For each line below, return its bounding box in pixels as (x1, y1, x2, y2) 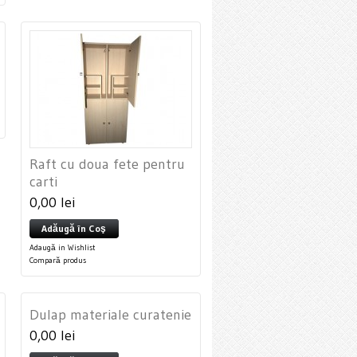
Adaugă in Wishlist (29, 242, 96, 253)
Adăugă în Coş (41, 222, 106, 234)
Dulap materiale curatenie (29, 306, 191, 324)
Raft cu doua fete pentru (29, 155, 185, 173)
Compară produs (29, 255, 86, 265)
